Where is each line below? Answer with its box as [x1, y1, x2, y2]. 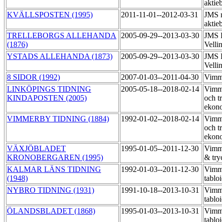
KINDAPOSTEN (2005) [7, 94, 87, 103]
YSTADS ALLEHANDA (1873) [7, 52, 112, 61]
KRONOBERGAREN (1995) [7, 153, 103, 162]
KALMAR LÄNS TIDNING [7, 165, 101, 174]
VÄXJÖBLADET [7, 144, 66, 153]
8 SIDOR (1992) [7, 73, 60, 82]
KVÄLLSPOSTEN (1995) [7, 10, 93, 19]
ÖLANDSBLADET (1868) [7, 207, 95, 216]
